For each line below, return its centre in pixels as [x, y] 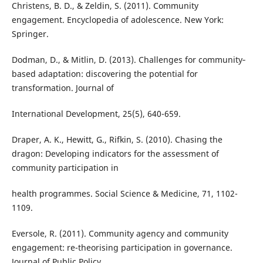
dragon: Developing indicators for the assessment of [115, 153]
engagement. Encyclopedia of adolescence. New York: [117, 19]
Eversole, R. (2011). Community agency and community [120, 233]
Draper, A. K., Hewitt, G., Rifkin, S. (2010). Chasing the [117, 139]
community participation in [65, 167]
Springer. [30, 33]
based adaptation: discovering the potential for [104, 73]
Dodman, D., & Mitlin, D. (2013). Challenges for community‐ [128, 59]
